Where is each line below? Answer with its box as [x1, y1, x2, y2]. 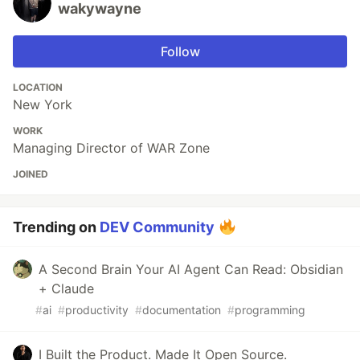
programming [235, 303, 305, 317]
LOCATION [13, 81, 63, 93]
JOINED [13, 168, 48, 180]
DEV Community [100, 219, 215, 235]
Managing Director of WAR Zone [13, 140, 210, 156]
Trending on [13, 219, 100, 235]
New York [13, 96, 72, 112]
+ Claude [39, 280, 94, 297]
